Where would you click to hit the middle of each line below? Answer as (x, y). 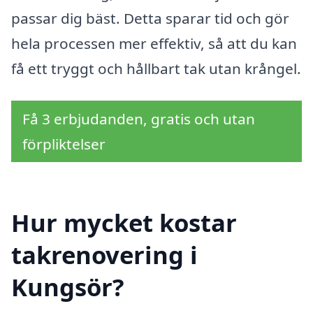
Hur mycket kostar (124, 223)
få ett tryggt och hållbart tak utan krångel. (156, 68)
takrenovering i (104, 255)
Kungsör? (68, 287)
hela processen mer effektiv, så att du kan (154, 43)
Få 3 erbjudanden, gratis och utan (139, 118)
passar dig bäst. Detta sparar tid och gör (150, 18)
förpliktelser (64, 144)
